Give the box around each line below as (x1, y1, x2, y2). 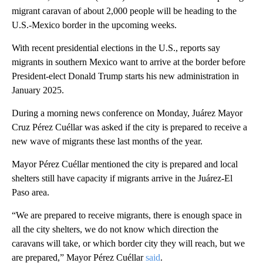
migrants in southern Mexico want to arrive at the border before (12, 56, 245, 67)
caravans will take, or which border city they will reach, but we (12, 238, 245, 248)
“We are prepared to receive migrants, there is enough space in (12, 210, 242, 220)
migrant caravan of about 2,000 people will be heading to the (12, 5, 237, 16)
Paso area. (12, 187, 49, 197)
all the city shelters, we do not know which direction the (12, 224, 218, 234)
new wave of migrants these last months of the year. (12, 136, 203, 146)
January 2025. (12, 85, 64, 95)
